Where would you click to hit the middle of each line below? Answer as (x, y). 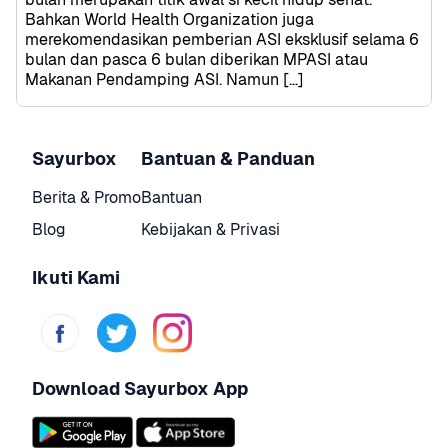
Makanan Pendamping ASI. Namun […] (164, 79)
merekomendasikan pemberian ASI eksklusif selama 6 (222, 39)
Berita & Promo (86, 197)
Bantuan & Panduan (228, 158)
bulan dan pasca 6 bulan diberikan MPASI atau (196, 59)
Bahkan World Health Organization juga (169, 19)
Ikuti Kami (76, 277)
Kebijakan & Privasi (210, 229)
